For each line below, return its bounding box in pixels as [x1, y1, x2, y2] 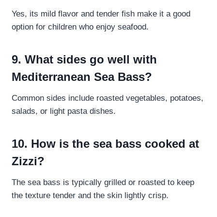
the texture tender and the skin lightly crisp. [12, 191, 169, 201]
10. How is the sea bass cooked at [12, 137, 199, 151]
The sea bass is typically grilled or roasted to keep [12, 178, 194, 187]
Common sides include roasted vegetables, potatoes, [12, 93, 203, 103]
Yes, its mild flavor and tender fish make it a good [12, 9, 190, 19]
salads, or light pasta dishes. [12, 107, 116, 116]
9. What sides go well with [12, 53, 157, 66]
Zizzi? [12, 155, 45, 168]
